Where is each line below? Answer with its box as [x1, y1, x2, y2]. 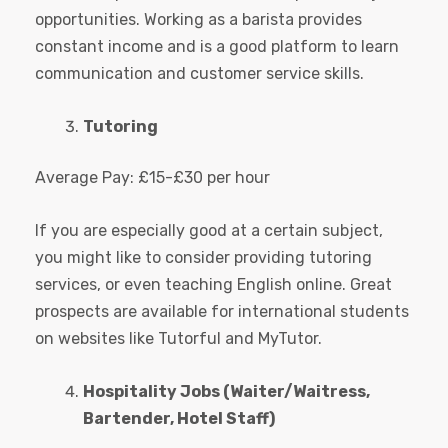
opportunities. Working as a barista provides [35, 10, 362, 30]
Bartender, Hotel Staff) [83, 409, 275, 429]
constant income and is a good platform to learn [35, 37, 399, 57]
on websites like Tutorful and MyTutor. [35, 329, 326, 349]
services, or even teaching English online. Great [35, 275, 392, 295]
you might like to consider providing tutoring [35, 248, 372, 268]
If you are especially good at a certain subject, [35, 221, 383, 241]
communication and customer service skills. [35, 64, 364, 84]
